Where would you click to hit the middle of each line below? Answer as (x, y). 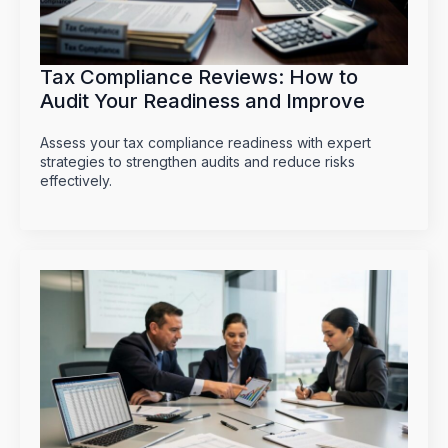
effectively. (76, 181)
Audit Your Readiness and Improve (202, 101)
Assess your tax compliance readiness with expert (205, 143)
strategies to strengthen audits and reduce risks (197, 162)
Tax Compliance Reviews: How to (199, 77)
